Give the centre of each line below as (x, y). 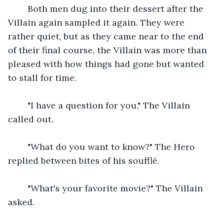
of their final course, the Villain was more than (109, 50)
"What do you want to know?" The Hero (108, 147)
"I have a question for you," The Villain (105, 105)
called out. (31, 119)
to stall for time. (42, 77)
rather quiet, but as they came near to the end (107, 36)
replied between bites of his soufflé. (84, 160)
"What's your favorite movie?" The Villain (111, 188)
